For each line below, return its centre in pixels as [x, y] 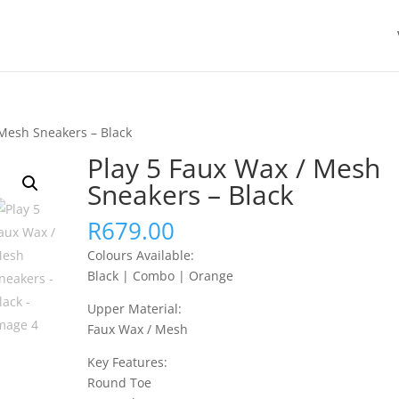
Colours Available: [141, 255]
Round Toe [120, 383]
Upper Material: [135, 309]
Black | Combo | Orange [161, 276]
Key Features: [128, 362]
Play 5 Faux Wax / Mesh [234, 168]
